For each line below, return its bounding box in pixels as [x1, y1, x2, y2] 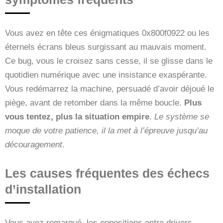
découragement [5, 139, 62, 149]
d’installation [5, 182, 81, 196]
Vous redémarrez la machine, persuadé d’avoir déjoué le [5, 84, 214, 94]
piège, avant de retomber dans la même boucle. [5, 98, 184, 108]
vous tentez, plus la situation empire [5, 111, 149, 121]
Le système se [154, 111, 209, 121]
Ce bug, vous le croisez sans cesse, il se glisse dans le [5, 56, 213, 66]
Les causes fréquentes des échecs [5, 166, 210, 180]
